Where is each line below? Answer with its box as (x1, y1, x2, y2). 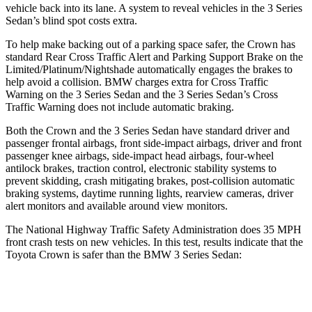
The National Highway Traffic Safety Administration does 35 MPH (6, 223, 302, 235)
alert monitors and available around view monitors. (6, 199, 228, 212)
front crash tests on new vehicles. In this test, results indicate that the (6, 235, 303, 248)
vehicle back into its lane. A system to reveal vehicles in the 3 (6, 1, 276, 14)
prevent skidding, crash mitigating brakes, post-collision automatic (6, 174, 295, 187)
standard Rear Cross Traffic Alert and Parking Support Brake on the (6, 50, 303, 63)
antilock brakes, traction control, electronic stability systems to (6, 162, 276, 174)
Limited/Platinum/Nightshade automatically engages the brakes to (6, 63, 292, 75)
